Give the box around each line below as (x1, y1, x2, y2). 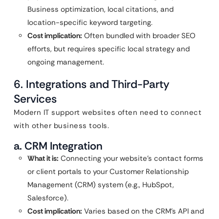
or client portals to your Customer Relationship (27, 167, 189, 176)
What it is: (27, 153, 59, 163)
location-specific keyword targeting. (27, 18, 153, 27)
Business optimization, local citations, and (27, 4, 174, 14)
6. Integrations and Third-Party (14, 77, 170, 91)
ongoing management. (27, 57, 104, 67)
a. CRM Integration (14, 139, 102, 153)
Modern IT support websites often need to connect (14, 108, 201, 117)
